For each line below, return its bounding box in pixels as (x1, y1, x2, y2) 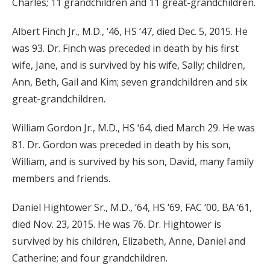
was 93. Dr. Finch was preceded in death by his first (12, 42, 239, 55)
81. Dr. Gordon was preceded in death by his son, (12, 138, 231, 152)
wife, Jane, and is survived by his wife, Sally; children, (12, 58, 245, 72)
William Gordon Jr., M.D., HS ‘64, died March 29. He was (12, 121, 255, 135)
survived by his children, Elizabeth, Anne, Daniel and (12, 234, 245, 248)
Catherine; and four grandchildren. (12, 251, 168, 265)
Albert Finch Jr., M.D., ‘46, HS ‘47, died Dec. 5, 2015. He (12, 25, 248, 39)
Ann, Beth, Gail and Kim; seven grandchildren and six (12, 75, 247, 89)
